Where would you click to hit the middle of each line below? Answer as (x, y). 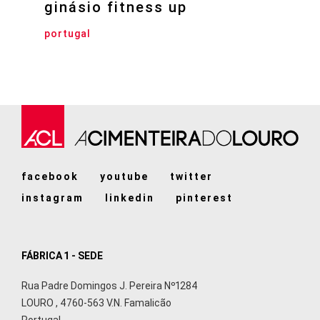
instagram (52, 198)
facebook (50, 177)
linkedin (130, 198)
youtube (124, 177)
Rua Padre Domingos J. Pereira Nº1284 (110, 286)
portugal (67, 34)
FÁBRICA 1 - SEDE (62, 255)
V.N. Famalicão (139, 303)
